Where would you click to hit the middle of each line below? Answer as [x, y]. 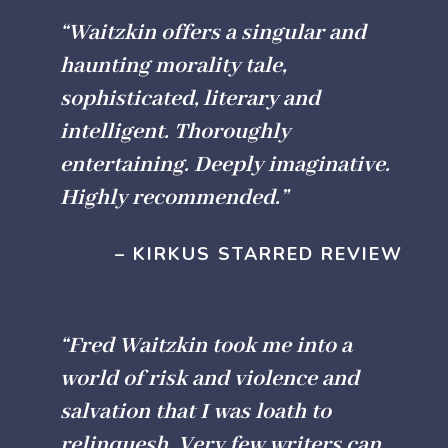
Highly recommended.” [173, 198]
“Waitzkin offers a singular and [212, 33]
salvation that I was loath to [195, 412]
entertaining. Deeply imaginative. [224, 165]
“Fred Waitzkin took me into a [205, 346]
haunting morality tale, [172, 66]
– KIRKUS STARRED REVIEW [258, 254]
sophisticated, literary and [189, 99]
